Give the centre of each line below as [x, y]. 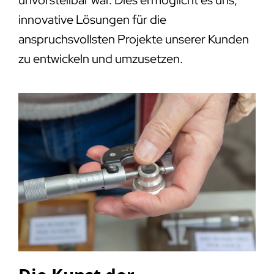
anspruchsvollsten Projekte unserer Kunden [133, 39]
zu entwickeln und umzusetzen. [100, 58]
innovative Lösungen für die [92, 19]
